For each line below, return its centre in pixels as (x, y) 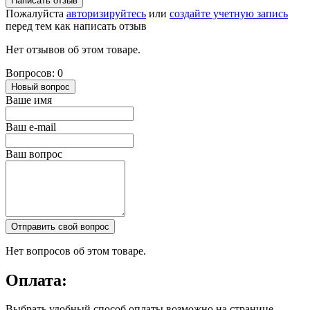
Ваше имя (29, 100)
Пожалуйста (36, 13)
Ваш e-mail (31, 127)
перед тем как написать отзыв (76, 26)
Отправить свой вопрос (60, 226)
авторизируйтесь (106, 13)
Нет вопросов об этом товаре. (76, 250)
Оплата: (36, 280)
